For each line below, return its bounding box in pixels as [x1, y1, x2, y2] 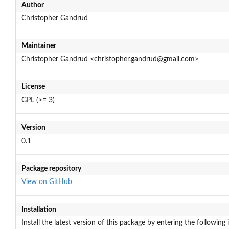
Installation [21, 205, 56, 213]
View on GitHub [21, 178, 72, 186]
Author [21, 1, 44, 9]
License [21, 83, 45, 90]
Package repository [21, 165, 81, 172]
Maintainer [21, 42, 56, 50]
